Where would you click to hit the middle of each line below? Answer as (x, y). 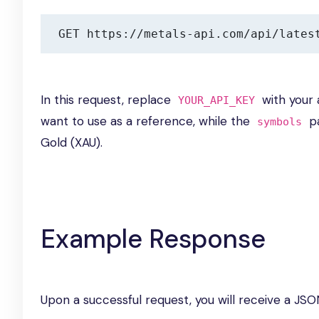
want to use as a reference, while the (147, 121)
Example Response (153, 239)
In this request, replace (108, 100)
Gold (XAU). (72, 142)
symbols (279, 122)
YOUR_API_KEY (216, 100)
